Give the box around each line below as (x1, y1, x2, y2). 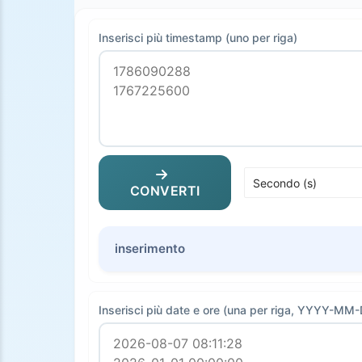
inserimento (115, 241, 185, 256)
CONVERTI (129, 183, 200, 199)
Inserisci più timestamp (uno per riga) (99, 31, 297, 44)
